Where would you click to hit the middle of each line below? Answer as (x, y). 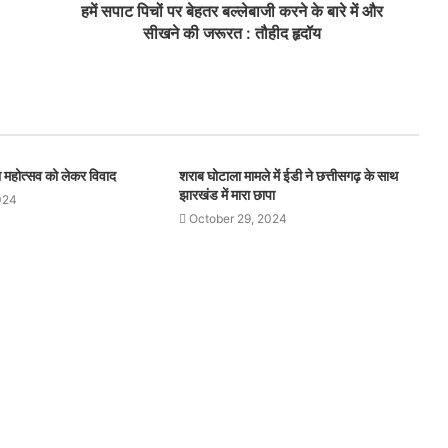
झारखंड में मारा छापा (226, 194)
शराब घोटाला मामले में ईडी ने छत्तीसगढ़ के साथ (288, 175)
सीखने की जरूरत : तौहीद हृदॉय (231, 33)
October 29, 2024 (237, 218)
